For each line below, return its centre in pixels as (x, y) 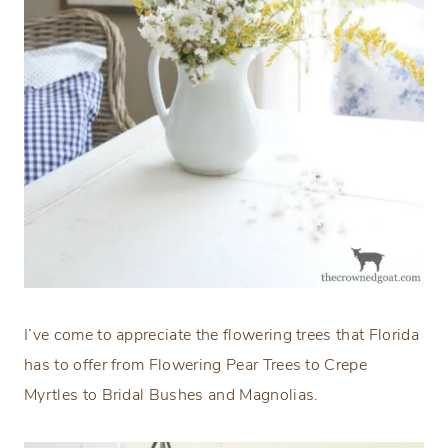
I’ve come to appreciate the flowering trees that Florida (221, 334)
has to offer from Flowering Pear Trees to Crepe (196, 364)
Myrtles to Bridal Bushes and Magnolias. (171, 394)
